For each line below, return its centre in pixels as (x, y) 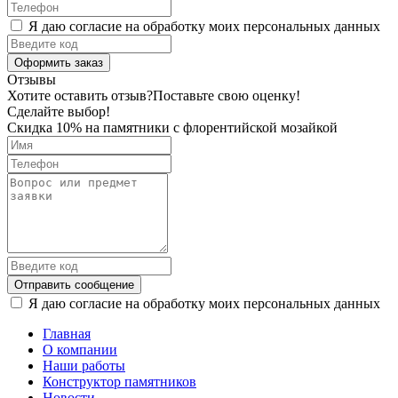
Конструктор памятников (119, 381)
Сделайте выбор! (59, 111)
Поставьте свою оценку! (227, 95)
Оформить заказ (59, 62)
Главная (67, 333)
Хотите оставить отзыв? (80, 95)
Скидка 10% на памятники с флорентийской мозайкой (172, 127)
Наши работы (84, 365)
